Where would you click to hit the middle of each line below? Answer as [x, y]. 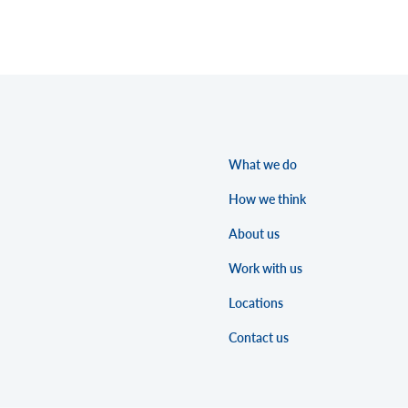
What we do [262, 164]
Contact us [258, 337]
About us [254, 234]
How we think [267, 199]
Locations [255, 303]
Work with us [265, 268]
